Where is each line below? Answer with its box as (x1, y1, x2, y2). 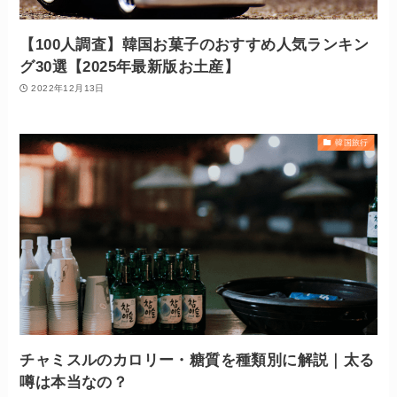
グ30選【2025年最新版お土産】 (19, 58, 240, 75)
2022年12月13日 (31, 83, 105, 94)
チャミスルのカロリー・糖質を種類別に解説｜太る (19, 351, 375, 369)
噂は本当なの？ (19, 373, 128, 391)
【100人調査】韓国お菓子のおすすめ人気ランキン (19, 35, 370, 53)
